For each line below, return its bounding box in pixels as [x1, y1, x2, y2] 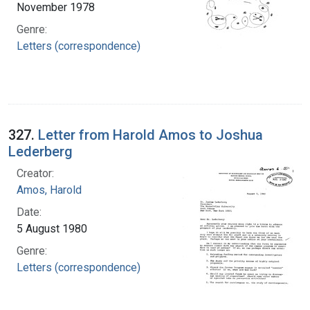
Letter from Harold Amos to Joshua [38, 126, 263, 143]
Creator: [17, 166, 54, 180]
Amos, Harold [17, 183, 82, 197]
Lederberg [8, 143, 73, 160]
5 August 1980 [17, 221, 87, 235]
